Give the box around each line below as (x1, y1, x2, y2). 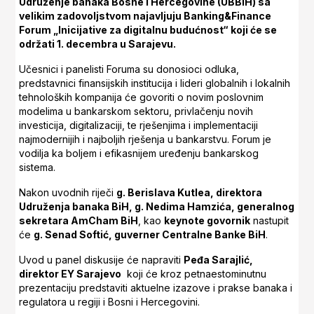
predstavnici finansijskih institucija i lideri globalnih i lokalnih (19, 77, 291, 90)
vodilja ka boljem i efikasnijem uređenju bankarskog (19, 147, 259, 160)
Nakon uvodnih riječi (19, 186, 117, 199)
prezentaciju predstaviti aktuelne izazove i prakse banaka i (19, 282, 293, 294)
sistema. (19, 161, 56, 174)
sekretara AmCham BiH (19, 214, 139, 227)
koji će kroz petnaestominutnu (121, 268, 267, 280)
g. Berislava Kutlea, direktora (116, 186, 263, 199)
